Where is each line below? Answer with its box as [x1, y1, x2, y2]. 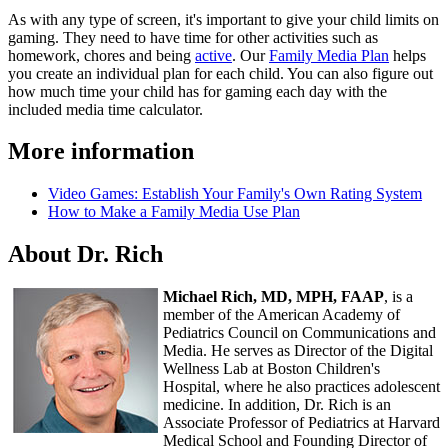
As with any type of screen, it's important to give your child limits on [8, 10, 439, 28]
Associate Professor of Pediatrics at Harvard [163, 414, 440, 432]
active [195, 46, 232, 64]
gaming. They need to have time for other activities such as [8, 28, 378, 46]
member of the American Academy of [163, 306, 400, 324]
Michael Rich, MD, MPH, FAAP [163, 288, 384, 306]
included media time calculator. [8, 100, 203, 118]
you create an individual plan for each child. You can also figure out [8, 64, 433, 82]
